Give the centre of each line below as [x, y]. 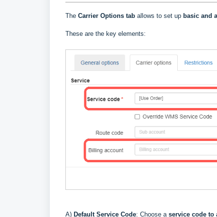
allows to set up [158, 16]
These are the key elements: [106, 34]
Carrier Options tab [107, 16]
